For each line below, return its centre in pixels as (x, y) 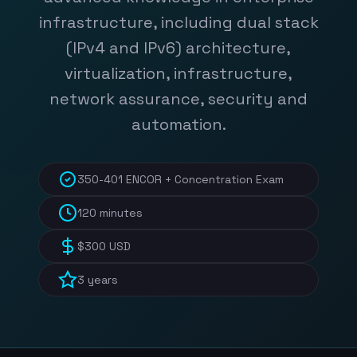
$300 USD (104, 246)
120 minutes (110, 213)
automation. (178, 124)
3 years (98, 280)
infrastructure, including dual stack (178, 22)
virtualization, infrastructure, (178, 73)
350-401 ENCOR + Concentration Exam (180, 179)
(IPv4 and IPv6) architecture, (178, 48)
